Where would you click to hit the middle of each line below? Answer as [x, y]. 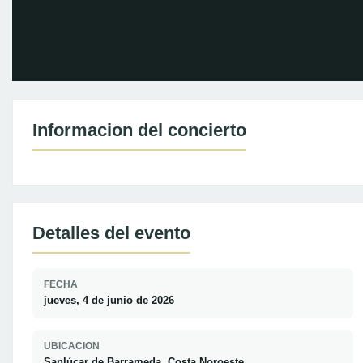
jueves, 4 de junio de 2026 [109, 300]
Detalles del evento [111, 233]
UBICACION [72, 346]
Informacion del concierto [139, 130]
